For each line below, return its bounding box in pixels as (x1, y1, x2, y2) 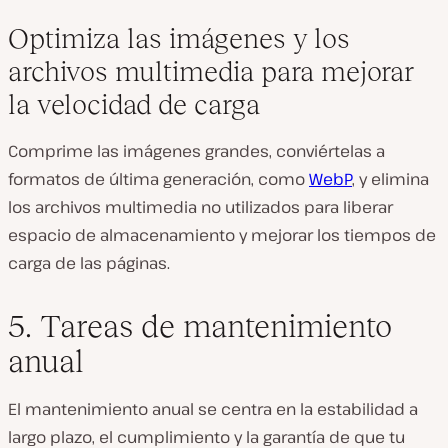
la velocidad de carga (8, 89, 260, 120)
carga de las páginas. (8, 252, 170, 274)
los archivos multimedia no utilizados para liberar (8, 196, 393, 218)
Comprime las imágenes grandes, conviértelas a (8, 140, 385, 162)
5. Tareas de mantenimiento (8, 308, 392, 344)
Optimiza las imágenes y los (8, 23, 350, 54)
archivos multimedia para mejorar (8, 56, 414, 87)
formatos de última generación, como (8, 168, 309, 190)
